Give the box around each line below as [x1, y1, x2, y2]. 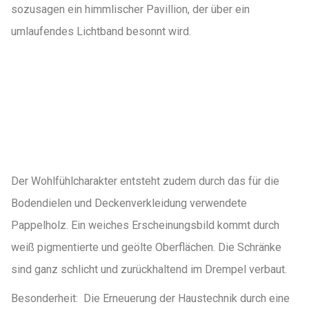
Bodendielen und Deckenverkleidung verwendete [10, 197, 247, 210]
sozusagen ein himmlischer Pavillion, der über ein [10, 3, 250, 16]
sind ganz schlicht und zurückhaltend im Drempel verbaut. [10, 263, 287, 276]
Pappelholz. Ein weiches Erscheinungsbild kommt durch [10, 219, 279, 232]
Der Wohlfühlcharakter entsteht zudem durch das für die [10, 175, 279, 188]
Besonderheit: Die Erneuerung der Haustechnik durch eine [10, 292, 290, 305]
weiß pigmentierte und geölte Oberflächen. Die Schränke [10, 241, 281, 254]
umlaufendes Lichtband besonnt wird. [10, 25, 191, 38]
